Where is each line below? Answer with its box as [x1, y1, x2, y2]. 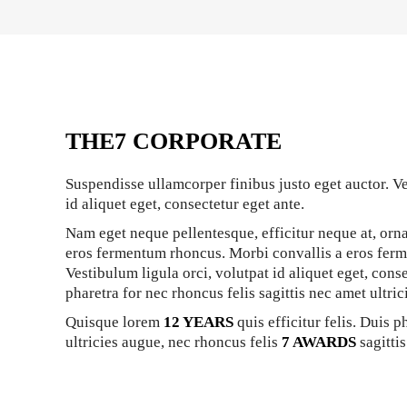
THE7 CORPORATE [65, 127, 282, 154]
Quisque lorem [65, 313, 164, 331]
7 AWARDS [282, 333, 356, 351]
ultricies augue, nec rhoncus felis [65, 333, 282, 351]
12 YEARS [164, 313, 233, 331]
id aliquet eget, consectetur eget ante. [65, 194, 304, 213]
